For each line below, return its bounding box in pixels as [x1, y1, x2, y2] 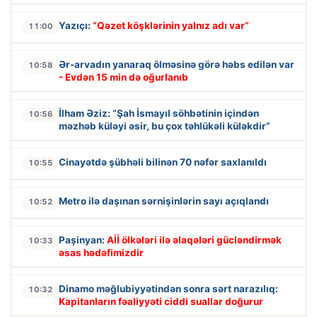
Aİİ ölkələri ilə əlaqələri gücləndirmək [107, 234, 282, 246]
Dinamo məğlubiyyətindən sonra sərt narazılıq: [59, 282, 278, 294]
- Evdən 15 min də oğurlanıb [59, 71, 188, 83]
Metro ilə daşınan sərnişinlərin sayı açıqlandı [59, 195, 269, 207]
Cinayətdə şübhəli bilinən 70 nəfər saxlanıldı [59, 156, 267, 168]
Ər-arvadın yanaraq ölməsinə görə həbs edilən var [59, 58, 294, 70]
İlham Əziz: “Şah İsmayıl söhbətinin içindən [59, 107, 259, 119]
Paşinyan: [59, 234, 107, 246]
